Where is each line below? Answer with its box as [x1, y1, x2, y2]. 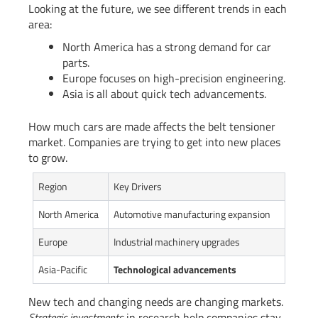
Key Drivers [114, 179, 162, 194]
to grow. [28, 149, 67, 167]
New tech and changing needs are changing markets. [28, 293, 283, 311]
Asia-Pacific [38, 262, 87, 278]
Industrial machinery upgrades [114, 234, 240, 250]
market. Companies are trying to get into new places [28, 133, 280, 151]
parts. [62, 54, 89, 72]
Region [38, 179, 67, 194]
